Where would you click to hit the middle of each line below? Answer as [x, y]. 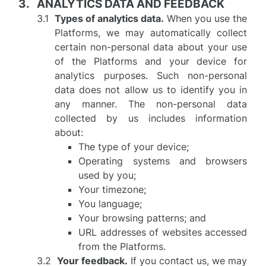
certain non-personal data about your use [151, 47]
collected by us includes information [151, 118]
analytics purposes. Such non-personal [151, 75]
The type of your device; [134, 147]
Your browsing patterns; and [142, 218]
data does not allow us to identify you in [151, 90]
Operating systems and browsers [163, 161]
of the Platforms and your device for [151, 61]
